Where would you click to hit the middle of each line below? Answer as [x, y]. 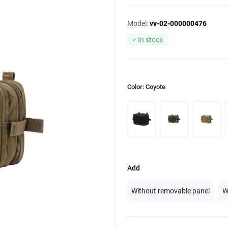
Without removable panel [170, 191]
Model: [138, 23]
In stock [150, 40]
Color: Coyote [146, 87]
